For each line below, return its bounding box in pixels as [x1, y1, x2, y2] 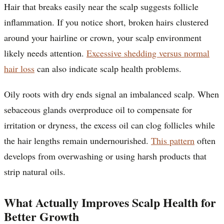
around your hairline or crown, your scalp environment [4, 31, 201, 43]
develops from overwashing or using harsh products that [4, 149, 206, 162]
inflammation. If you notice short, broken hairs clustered [4, 15, 208, 28]
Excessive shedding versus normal [86, 46, 209, 59]
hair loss [4, 62, 34, 74]
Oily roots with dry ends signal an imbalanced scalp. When [4, 87, 219, 100]
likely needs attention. [4, 46, 86, 59]
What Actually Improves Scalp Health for [4, 193, 216, 211]
